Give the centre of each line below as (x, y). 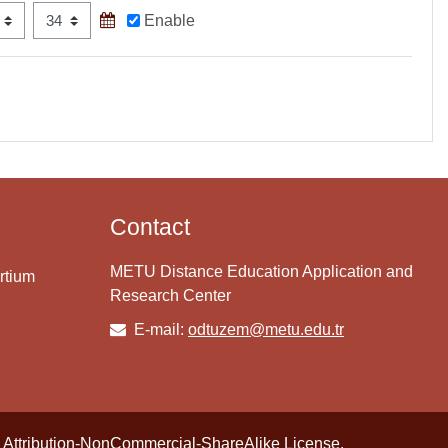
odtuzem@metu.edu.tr (266, 330)
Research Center (170, 296)
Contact (150, 227)
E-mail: (159, 330)
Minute (32, 19)
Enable (170, 20)
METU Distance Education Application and (261, 272)
